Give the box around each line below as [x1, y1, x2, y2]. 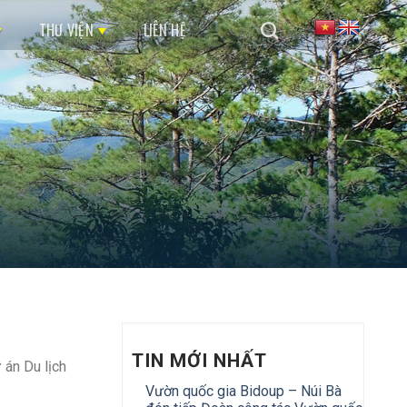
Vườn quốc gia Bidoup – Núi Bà [144, 382, 342, 400]
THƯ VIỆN [38, 19, 94, 41]
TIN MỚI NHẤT [131, 350, 268, 372]
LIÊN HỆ [143, 19, 186, 41]
